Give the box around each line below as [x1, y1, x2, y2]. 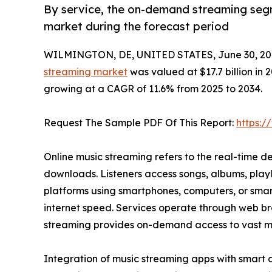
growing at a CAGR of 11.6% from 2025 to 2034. [44, 83, 262, 95]
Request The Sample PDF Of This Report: [44, 117, 236, 129]
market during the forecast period [44, 19, 229, 33]
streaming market [44, 66, 127, 78]
